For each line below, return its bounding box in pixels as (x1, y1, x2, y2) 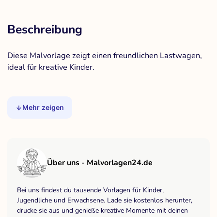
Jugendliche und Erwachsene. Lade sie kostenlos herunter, (17, 196, 192, 205)
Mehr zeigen (22, 103, 64, 112)
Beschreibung (7, 21, 82, 38)
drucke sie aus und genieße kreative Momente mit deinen (17, 206, 188, 216)
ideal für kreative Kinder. (7, 62, 94, 73)
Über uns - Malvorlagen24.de (47, 157, 153, 169)
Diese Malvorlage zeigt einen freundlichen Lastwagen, (7, 50, 202, 62)
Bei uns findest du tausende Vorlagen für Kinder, (17, 186, 164, 195)
